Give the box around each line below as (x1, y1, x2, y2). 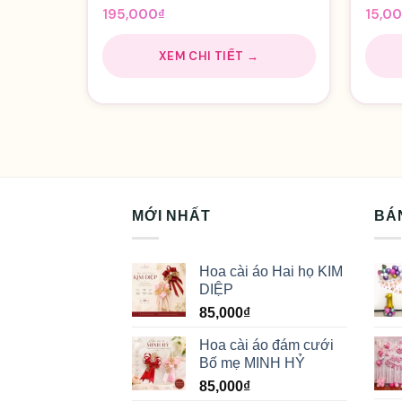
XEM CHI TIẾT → (158, 48, 259, 64)
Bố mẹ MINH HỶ (199, 354, 305, 371)
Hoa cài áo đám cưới (199, 336, 334, 353)
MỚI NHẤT (132, 208, 211, 224)
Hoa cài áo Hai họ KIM (199, 263, 343, 279)
